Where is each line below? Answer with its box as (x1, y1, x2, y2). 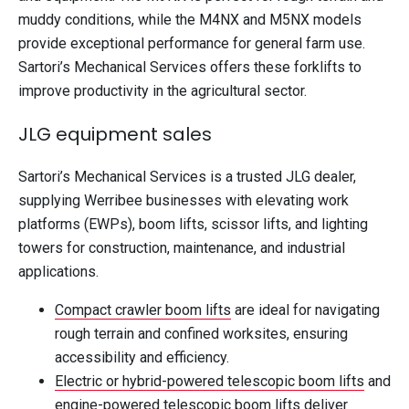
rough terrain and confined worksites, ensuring (55, 324, 348, 342)
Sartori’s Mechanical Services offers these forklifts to (18, 58, 362, 76)
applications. (18, 262, 99, 280)
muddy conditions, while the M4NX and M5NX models (18, 10, 362, 28)
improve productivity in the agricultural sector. (18, 81, 307, 100)
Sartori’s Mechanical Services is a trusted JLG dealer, (18, 167, 356, 185)
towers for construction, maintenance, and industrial (18, 238, 345, 257)
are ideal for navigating (231, 300, 380, 319)
